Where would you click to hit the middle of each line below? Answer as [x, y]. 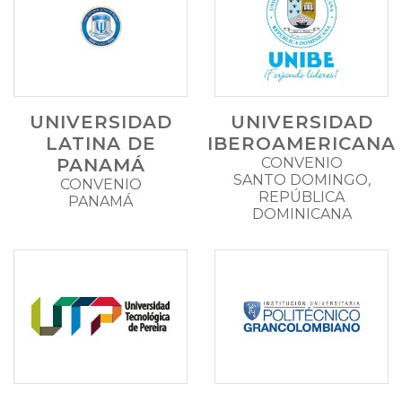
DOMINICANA [301, 214]
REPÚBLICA [301, 197]
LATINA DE [100, 143]
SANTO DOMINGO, [301, 179]
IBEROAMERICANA [301, 143]
